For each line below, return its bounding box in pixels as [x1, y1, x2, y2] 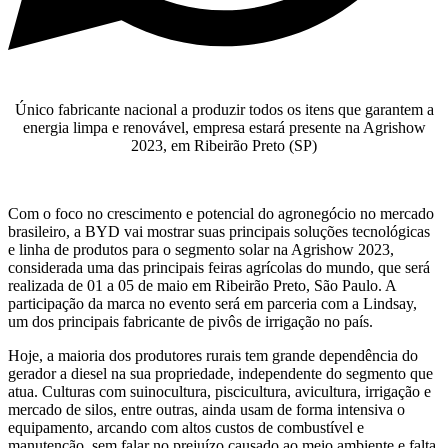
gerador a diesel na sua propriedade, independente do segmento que [8, 365, 433, 383]
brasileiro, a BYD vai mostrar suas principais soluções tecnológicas [8, 223, 430, 241]
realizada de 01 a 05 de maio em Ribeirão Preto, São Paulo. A [8, 277, 396, 295]
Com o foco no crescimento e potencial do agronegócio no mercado [8, 205, 434, 223]
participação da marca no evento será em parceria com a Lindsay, [8, 295, 417, 313]
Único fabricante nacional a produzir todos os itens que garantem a [14, 101, 434, 119]
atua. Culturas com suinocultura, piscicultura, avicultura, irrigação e [8, 383, 431, 401]
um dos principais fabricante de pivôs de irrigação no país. [8, 313, 373, 331]
